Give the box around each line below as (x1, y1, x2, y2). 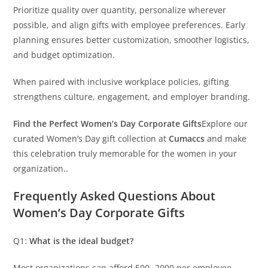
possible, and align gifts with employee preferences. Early (13, 19, 246, 31)
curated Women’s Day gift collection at (13, 133, 169, 145)
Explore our (202, 118, 248, 130)
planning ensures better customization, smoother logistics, (13, 34, 250, 46)
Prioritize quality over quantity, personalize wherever (13, 4, 227, 16)
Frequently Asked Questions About (13, 188, 216, 205)
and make (205, 133, 247, 145)
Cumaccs (169, 133, 205, 145)
